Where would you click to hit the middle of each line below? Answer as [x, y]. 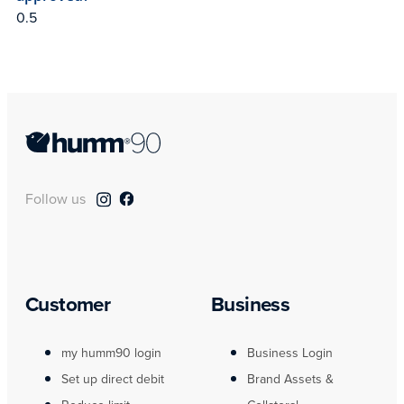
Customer [68, 303]
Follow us [57, 198]
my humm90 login [111, 352]
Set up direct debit [113, 378]
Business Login [290, 352]
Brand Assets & [290, 378]
